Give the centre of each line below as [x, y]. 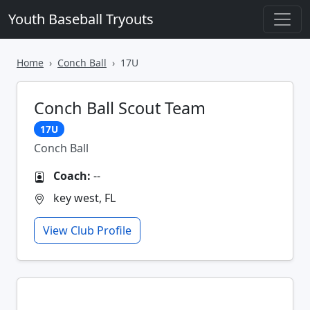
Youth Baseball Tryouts [81, 19]
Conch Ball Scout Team [120, 108]
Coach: [72, 176]
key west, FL [83, 198]
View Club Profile [87, 230]
